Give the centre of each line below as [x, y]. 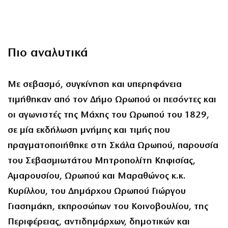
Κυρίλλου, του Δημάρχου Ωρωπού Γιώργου [97, 192]
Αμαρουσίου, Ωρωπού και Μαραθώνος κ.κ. [97, 177]
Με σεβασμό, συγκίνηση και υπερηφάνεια [95, 85]
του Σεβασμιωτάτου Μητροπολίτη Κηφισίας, [102, 161]
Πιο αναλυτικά [48, 54]
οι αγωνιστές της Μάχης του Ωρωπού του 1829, [108, 116]
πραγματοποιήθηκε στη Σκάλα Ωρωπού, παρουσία [113, 146]
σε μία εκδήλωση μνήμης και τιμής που [89, 131]
